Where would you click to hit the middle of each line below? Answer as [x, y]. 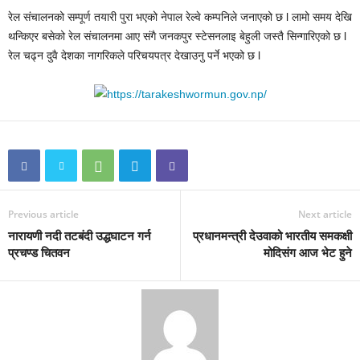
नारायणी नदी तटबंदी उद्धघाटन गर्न [80, 235]
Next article [325, 214]
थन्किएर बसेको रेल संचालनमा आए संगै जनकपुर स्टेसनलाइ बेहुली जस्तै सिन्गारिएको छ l [177, 36]
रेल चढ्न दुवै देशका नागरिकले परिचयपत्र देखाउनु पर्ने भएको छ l [134, 55]
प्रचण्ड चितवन [39, 252]
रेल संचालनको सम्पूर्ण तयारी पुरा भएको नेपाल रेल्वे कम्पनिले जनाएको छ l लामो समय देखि [180, 17]
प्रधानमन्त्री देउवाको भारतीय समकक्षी [272, 235]
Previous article [43, 214]
